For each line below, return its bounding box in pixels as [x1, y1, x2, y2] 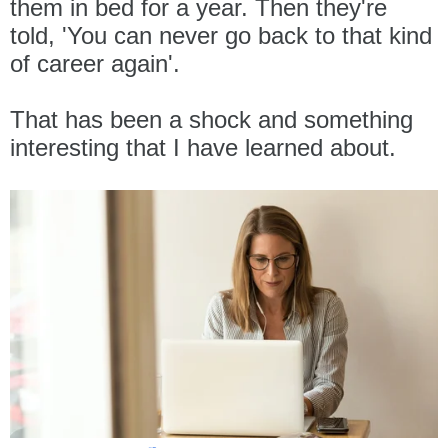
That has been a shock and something [10, 105, 413, 133]
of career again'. [10, 49, 180, 77]
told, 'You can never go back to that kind [10, 21, 432, 49]
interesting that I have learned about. [10, 133, 396, 161]
